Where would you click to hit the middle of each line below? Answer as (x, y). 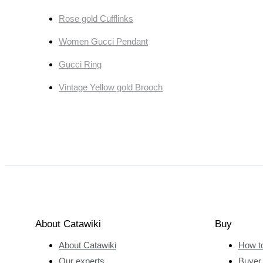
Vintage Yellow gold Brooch (111, 87)
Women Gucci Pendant (103, 42)
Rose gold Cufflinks (96, 19)
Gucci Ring (80, 65)
